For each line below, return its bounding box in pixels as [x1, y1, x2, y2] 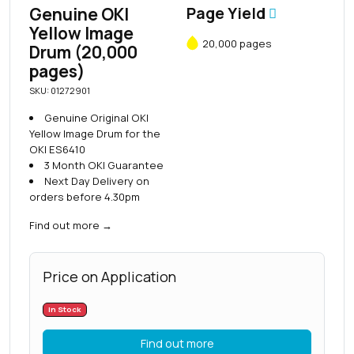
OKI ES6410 [29, 142, 85, 157]
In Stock [48, 304, 81, 315]
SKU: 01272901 [29, 85, 90, 97]
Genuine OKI [29, 3, 129, 26]
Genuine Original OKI [43, 111, 149, 126]
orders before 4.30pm [29, 190, 140, 205]
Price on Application [43, 267, 176, 287]
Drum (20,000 [29, 41, 137, 64]
